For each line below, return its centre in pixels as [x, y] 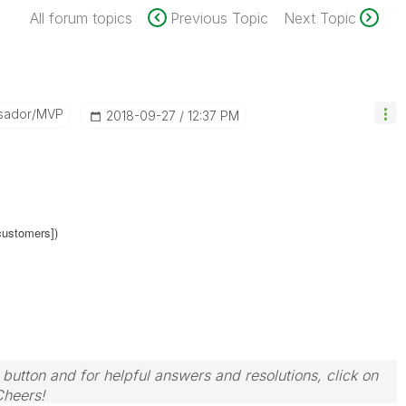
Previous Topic [219, 18]
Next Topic [319, 18]
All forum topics [81, 18]
